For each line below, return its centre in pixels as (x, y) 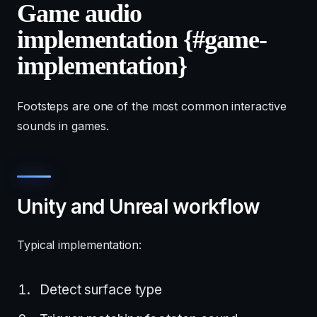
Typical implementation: (79, 245)
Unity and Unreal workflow (139, 207)
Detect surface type (101, 289)
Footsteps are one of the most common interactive (152, 106)
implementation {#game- (142, 40)
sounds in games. (63, 126)
